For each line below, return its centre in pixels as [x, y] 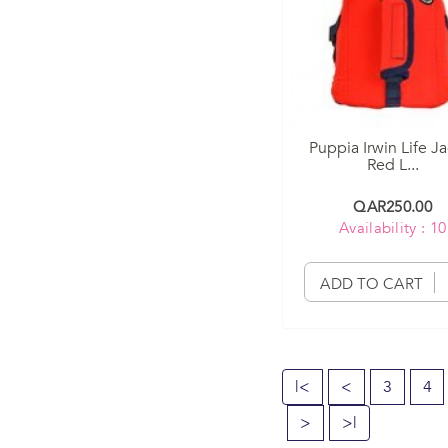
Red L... [392, 165]
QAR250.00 [392, 207]
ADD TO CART [371, 284]
